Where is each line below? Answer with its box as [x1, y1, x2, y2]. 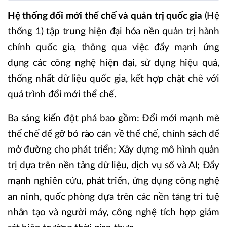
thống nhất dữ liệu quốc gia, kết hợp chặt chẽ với [8, 73, 219, 84]
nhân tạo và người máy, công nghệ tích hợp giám [8, 207, 219, 217]
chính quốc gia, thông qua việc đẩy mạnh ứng [8, 42, 219, 52]
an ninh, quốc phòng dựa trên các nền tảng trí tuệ [8, 192, 219, 202]
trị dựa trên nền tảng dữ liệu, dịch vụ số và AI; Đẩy [8, 160, 219, 170]
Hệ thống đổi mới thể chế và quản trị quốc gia [8, 11, 205, 21]
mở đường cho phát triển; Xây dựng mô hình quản [8, 144, 219, 155]
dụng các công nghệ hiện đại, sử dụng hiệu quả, [8, 58, 219, 68]
